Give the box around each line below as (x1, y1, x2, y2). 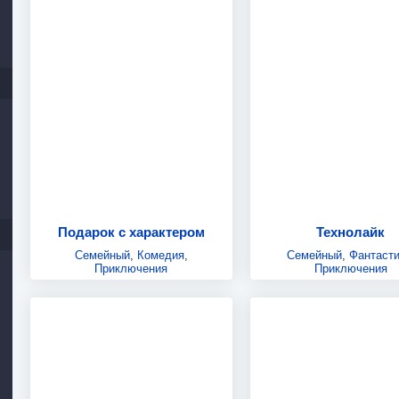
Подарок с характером (57, 224, 205, 240)
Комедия (136, 248, 184, 262)
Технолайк (316, 224, 386, 240)
